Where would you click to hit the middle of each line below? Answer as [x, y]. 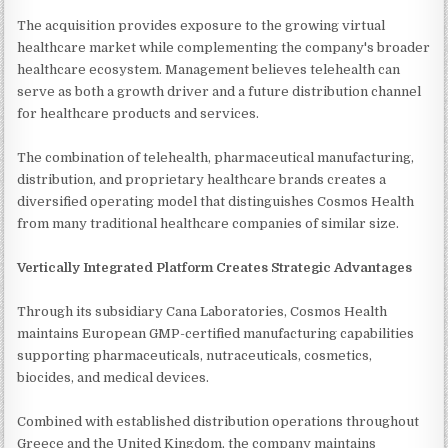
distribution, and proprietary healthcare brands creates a [202, 179]
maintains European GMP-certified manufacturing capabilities [216, 333]
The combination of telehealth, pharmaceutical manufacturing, [216, 157]
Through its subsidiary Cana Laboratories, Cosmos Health [202, 311]
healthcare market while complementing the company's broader [224, 47]
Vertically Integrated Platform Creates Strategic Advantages [215, 267]
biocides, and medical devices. [113, 377]
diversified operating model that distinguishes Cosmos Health [216, 201]
